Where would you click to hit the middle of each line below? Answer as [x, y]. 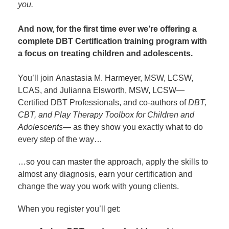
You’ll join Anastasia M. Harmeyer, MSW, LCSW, [106, 78]
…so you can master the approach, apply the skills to [113, 162]
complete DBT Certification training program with [112, 41]
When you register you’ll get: [70, 209]
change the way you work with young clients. [100, 186]
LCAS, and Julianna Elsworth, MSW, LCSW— [101, 90]
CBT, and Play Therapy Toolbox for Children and [106, 115]
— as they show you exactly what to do [133, 127]
